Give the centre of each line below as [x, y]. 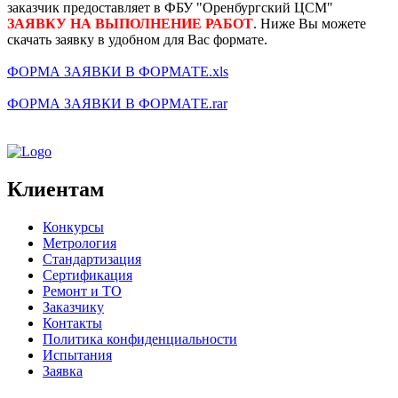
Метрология [80, 243]
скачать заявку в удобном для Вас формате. [137, 39]
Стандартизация [92, 259]
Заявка [63, 370]
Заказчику [73, 306]
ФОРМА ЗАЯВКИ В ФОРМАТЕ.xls [118, 71]
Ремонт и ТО [82, 291]
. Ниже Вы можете [310, 23]
